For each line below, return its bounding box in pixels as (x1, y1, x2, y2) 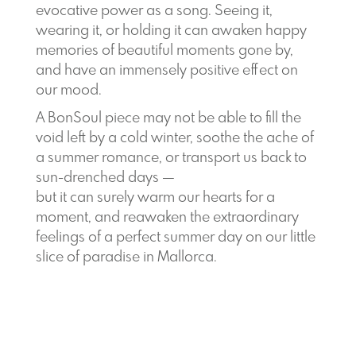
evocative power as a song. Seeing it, (35, 4, 273, 18)
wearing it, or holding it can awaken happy (35, 24, 307, 38)
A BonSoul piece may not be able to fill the (35, 111, 301, 126)
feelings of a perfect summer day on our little (35, 230, 315, 245)
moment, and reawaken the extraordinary (35, 211, 299, 225)
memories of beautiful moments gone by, (35, 44, 293, 58)
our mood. (35, 83, 102, 98)
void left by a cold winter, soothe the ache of (35, 131, 314, 145)
